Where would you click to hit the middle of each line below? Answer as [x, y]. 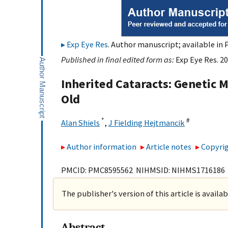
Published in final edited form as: [118, 60]
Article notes [169, 146]
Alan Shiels [80, 123]
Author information [102, 146]
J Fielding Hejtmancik [147, 123]
